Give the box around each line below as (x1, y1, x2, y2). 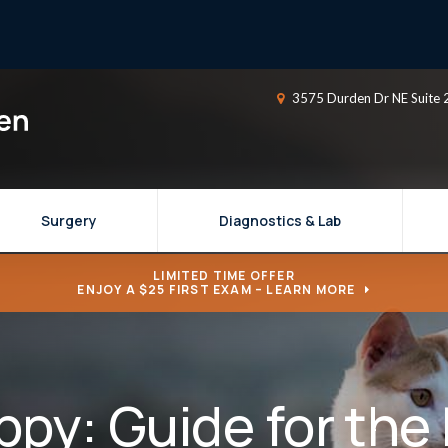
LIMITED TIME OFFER (153, 266, 295, 284)
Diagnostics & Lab (219, 211, 342, 230)
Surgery (40, 211, 97, 230)
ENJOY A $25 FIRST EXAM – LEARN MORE (77, 280, 356, 298)
